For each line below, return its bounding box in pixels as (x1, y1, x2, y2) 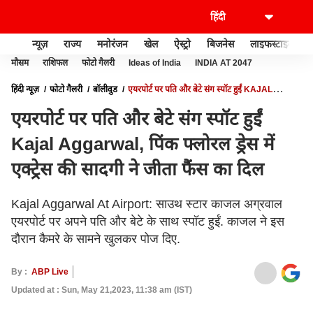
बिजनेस (207, 38, 234, 50)
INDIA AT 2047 (195, 58, 252, 68)
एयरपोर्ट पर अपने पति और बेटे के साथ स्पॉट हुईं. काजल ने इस (11, 214, 284, 228)
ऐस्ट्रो (174, 38, 191, 50)
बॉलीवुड (93, 85, 117, 94)
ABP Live (31, 266, 68, 277)
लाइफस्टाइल (250, 38, 294, 50)
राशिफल (43, 58, 68, 68)
